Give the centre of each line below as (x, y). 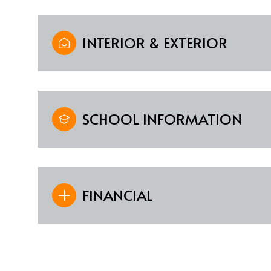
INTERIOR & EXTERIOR (155, 42)
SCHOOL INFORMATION (162, 119)
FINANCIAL (118, 195)
